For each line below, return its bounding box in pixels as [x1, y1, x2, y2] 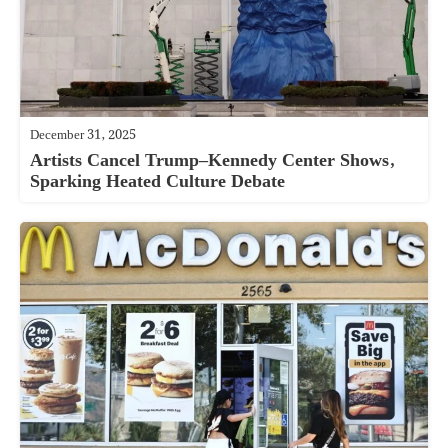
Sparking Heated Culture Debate [30, 166, 285, 196]
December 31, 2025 [30, 124, 136, 146]
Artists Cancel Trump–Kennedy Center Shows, [30, 145, 395, 175]
